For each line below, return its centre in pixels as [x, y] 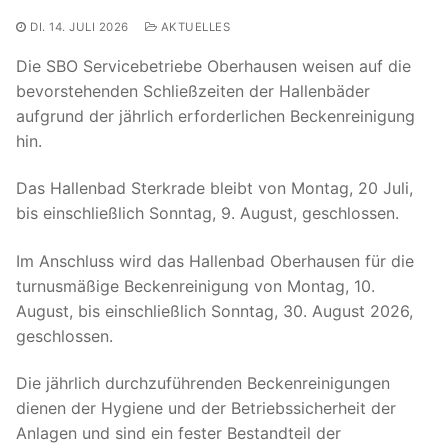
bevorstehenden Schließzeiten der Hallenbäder [193, 90]
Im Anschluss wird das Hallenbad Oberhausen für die [215, 260]
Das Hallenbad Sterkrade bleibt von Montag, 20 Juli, [214, 188]
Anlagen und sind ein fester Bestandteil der [178, 433]
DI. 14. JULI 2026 [79, 26]
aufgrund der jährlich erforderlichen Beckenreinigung [215, 115]
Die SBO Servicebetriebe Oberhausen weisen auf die [213, 65]
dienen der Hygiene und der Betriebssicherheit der [206, 408]
